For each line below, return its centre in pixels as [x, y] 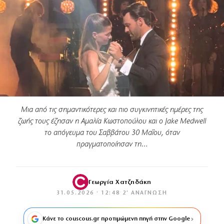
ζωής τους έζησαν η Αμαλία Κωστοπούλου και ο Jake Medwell [112, 121]
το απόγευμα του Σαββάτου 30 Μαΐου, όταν [112, 133]
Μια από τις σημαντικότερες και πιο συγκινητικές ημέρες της [112, 110]
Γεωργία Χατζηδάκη [120, 182]
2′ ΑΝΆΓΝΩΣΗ [145, 193]
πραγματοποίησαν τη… [112, 144]
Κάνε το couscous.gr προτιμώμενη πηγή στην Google [116, 219]
